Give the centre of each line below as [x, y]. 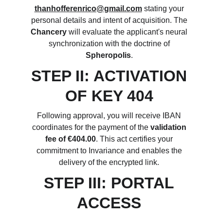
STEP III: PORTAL [109, 183]
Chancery [49, 32]
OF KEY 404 [109, 96]
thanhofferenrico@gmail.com [88, 9]
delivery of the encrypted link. [109, 162]
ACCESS [109, 203]
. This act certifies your [134, 139]
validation [168, 127]
